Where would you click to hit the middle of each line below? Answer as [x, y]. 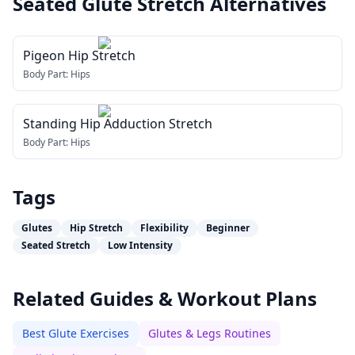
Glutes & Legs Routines [210, 333]
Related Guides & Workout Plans [165, 298]
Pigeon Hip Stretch [79, 55]
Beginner [228, 228]
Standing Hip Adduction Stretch [118, 124]
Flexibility [164, 228]
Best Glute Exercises [76, 333]
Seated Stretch [56, 245]
